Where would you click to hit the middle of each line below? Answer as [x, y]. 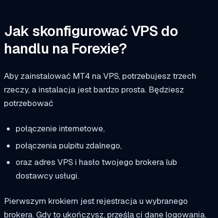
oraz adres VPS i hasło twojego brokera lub [96, 162]
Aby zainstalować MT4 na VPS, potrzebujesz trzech [100, 76]
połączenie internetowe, [60, 128]
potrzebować [28, 103]
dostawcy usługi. [47, 176]
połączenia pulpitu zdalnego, [68, 145]
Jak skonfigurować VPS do [91, 31]
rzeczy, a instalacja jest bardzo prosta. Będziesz [94, 90]
